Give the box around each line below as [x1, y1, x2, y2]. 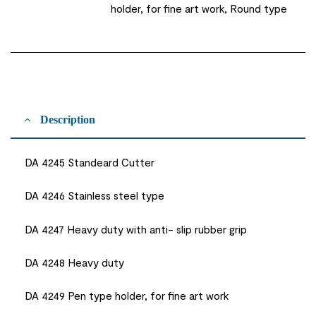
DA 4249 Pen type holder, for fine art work [25, 288, 229, 302]
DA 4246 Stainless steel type [25, 189, 164, 202]
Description [40, 114, 95, 126]
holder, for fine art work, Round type [111, 1, 288, 15]
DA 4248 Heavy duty [25, 255, 124, 269]
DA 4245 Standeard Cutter [25, 156, 154, 169]
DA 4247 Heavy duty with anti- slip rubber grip [25, 222, 247, 236]
